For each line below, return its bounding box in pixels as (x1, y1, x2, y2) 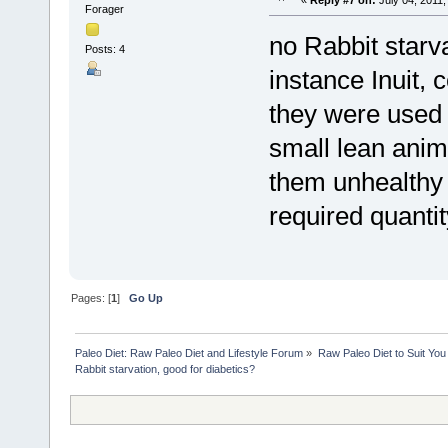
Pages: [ (71, 291, 112, 304)
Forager (84, 2, 124, 15)
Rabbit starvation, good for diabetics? (75, 362, 256, 375)
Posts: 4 (84, 42, 125, 55)
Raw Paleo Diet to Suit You (317, 346, 446, 359)
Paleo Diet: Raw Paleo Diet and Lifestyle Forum (75, 346, 304, 359)
